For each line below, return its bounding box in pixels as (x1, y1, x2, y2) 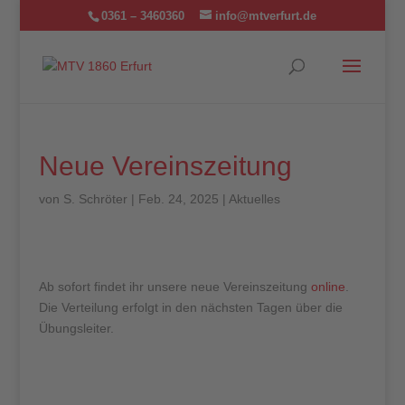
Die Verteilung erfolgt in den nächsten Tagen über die (38, 300, 343, 315)
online (310, 279, 345, 294)
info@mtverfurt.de (215, 8, 317, 23)
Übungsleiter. (38, 321, 114, 335)
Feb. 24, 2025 (137, 192, 219, 206)
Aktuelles (228, 192, 280, 206)
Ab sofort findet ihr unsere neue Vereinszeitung (38, 279, 311, 294)
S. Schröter (62, 192, 127, 206)
